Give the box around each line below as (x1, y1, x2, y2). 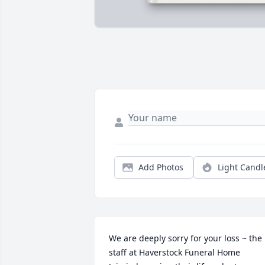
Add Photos (138, 161, 183, 173)
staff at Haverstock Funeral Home (109, 247, 240, 258)
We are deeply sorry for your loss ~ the (109, 232, 262, 244)
